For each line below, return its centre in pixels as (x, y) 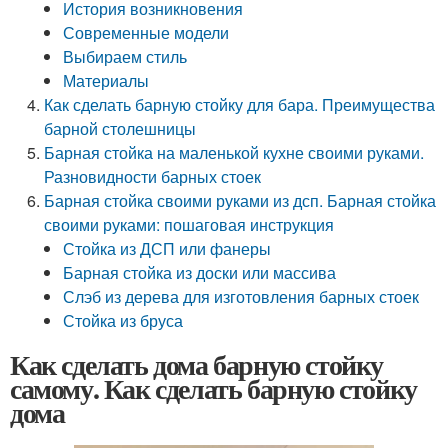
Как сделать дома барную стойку (197, 364)
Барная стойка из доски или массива (200, 272)
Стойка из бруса (123, 320)
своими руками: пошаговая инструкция (189, 224)
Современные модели (146, 32)
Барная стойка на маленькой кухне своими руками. (234, 152)
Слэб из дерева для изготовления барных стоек (241, 296)
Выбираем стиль (125, 56)
